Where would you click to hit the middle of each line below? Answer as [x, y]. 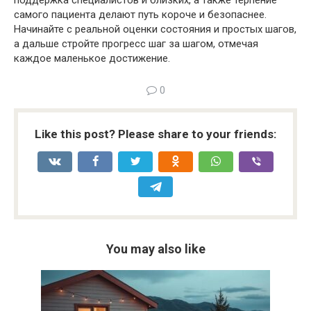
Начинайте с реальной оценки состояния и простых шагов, [155, 30]
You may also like [155, 249]
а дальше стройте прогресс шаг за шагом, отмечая [136, 44]
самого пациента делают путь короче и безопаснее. [140, 15]
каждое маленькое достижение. [92, 59]
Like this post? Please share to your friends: [155, 134]
